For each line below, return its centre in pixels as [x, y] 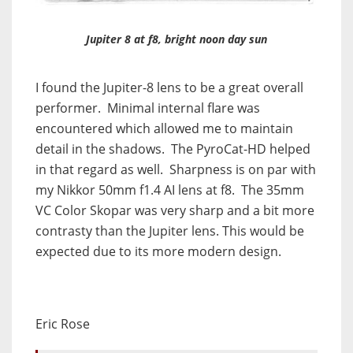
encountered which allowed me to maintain [164, 129]
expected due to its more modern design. [158, 252]
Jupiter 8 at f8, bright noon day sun [176, 39]
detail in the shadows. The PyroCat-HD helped [173, 149]
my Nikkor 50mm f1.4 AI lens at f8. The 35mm [170, 190]
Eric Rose [63, 324]
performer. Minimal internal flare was [148, 108]
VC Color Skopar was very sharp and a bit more [175, 211]
